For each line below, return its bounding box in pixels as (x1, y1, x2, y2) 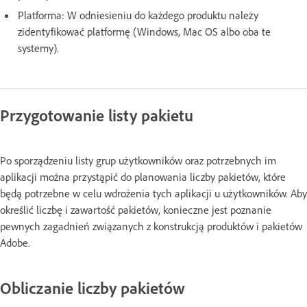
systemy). (18, 40, 59, 55)
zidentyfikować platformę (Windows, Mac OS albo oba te (18, 24, 271, 38)
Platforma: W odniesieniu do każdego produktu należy (18, 8, 258, 22)
